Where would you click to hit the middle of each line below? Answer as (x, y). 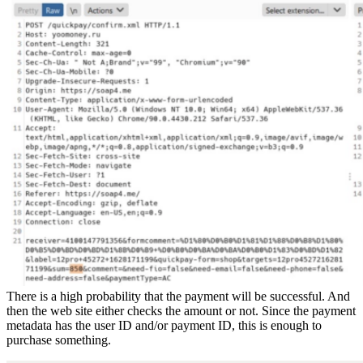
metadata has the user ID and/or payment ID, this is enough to (164, 325)
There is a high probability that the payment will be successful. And (178, 296)
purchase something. (59, 340)
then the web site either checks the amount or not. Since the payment (181, 310)
